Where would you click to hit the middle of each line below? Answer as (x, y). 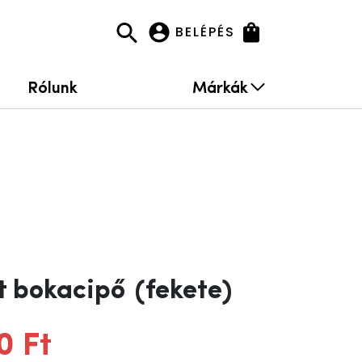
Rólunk (52, 86)
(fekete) (183, 291)
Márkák (220, 86)
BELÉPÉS (205, 32)
